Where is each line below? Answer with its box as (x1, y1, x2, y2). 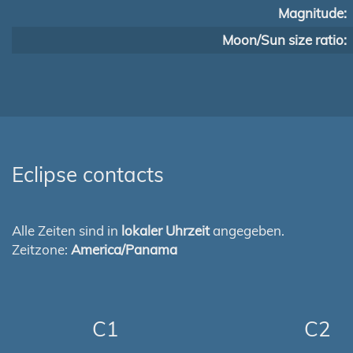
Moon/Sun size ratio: (222, 32, 347, 48)
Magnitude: (278, 5, 347, 21)
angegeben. (210, 222, 284, 239)
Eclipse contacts (12, 162, 164, 188)
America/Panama (71, 241, 177, 258)
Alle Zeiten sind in (12, 222, 121, 239)
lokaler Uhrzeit (121, 222, 210, 239)
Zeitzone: (12, 241, 71, 258)
